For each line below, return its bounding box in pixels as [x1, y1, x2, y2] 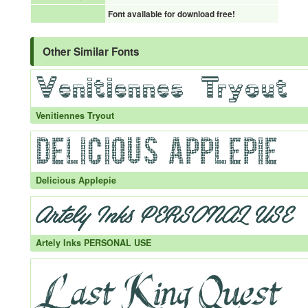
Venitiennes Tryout [35, 109, 114, 122]
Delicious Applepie [35, 173, 116, 186]
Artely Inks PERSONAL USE [35, 236, 151, 250]
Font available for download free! [108, 8, 235, 20]
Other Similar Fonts [43, 44, 140, 59]
